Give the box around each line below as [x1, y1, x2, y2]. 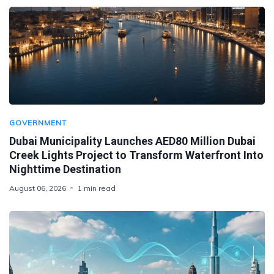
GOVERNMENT [9, 117, 67, 127]
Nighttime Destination [9, 162, 121, 176]
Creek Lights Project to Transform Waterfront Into [9, 148, 264, 161]
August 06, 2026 [9, 183, 66, 193]
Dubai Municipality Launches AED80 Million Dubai [9, 134, 256, 147]
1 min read [78, 183, 116, 193]
